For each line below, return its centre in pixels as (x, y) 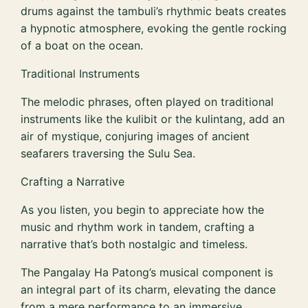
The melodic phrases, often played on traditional (147, 101)
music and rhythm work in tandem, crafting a (138, 227)
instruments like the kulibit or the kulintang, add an (153, 119)
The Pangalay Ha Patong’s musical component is (147, 272)
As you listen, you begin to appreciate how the (143, 209)
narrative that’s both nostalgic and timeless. (134, 244)
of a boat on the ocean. (82, 45)
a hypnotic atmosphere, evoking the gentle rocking (154, 28)
